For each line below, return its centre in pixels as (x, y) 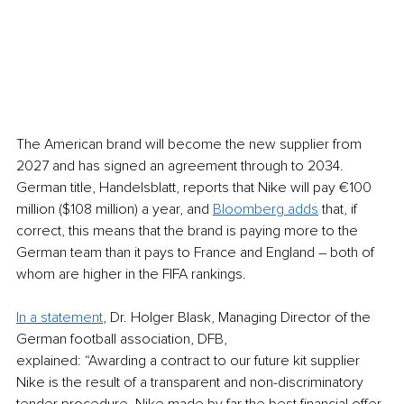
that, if (340, 210)
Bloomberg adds (266, 210)
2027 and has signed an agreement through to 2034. (182, 166)
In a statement (60, 318)
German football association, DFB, (122, 340)
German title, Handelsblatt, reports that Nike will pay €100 (196, 188)
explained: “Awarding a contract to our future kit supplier (190, 361)
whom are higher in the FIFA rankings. (133, 275)
